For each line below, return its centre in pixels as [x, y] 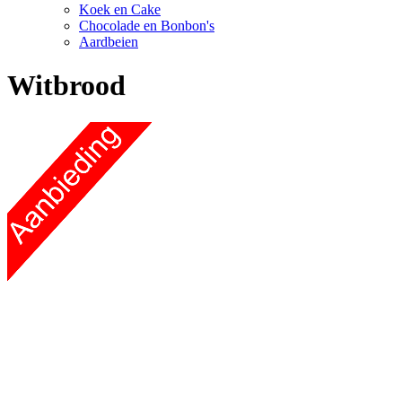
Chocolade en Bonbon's [147, 25]
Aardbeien [109, 41]
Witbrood [66, 86]
